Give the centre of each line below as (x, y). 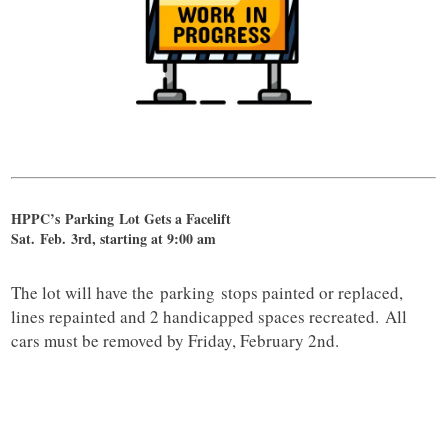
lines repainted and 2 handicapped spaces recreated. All (209, 317)
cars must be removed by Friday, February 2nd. (175, 341)
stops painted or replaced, (309, 293)
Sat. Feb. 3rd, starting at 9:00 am (114, 239)
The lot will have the (86, 293)
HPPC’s (38, 219)
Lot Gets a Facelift (173, 219)
